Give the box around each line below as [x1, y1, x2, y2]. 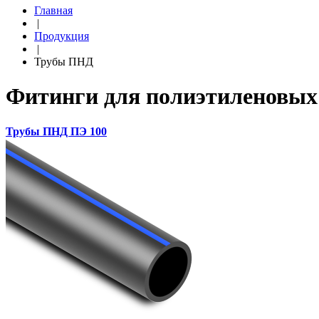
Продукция [34, 30, 89, 42]
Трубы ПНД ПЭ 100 [6, 125, 107, 137]
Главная [34, 4, 73, 16]
